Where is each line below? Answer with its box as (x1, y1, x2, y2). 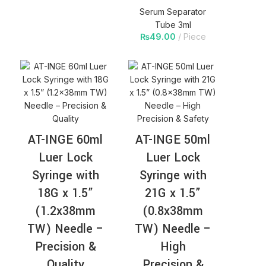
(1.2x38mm (35, 202, 96, 220)
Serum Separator (140, 7, 207, 17)
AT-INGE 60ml (28, 131, 103, 149)
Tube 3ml (154, 20, 191, 30)
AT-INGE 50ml (135, 131, 211, 149)
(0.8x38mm (142, 202, 204, 220)
